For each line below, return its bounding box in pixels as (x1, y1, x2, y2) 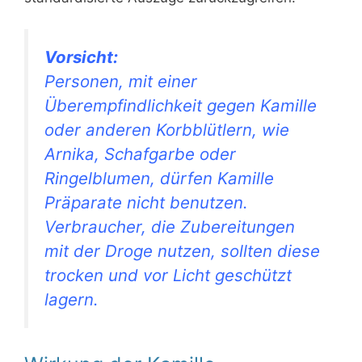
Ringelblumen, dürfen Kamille (44, 167, 274, 188)
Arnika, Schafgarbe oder (44, 143, 236, 164)
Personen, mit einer (44, 70, 197, 91)
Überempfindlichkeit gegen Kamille (44, 95, 317, 116)
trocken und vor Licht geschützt (44, 264, 292, 285)
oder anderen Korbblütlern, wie (44, 119, 289, 140)
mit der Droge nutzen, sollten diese (44, 240, 320, 261)
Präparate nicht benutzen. (44, 192, 248, 213)
